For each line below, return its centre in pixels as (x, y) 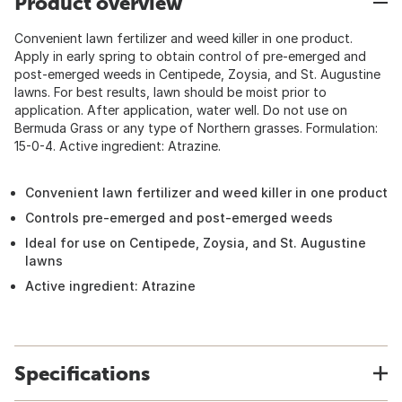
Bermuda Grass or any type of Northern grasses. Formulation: (196, 128)
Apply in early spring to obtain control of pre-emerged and (190, 56)
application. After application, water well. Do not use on (181, 110)
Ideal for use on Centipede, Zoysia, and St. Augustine (196, 243)
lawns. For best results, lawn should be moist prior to (170, 92)
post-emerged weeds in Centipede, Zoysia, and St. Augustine (197, 74)
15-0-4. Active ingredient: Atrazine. (118, 146)
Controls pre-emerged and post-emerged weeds (179, 218)
